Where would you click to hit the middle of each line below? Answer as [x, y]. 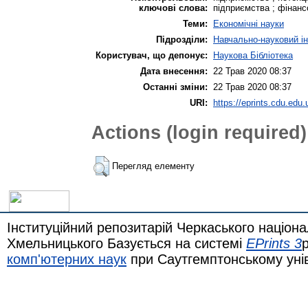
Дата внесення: [174, 71]
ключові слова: [173, 8]
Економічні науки [249, 23]
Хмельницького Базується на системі [126, 243]
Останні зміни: [175, 87]
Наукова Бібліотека [253, 55]
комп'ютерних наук [67, 259]
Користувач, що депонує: [152, 55]
